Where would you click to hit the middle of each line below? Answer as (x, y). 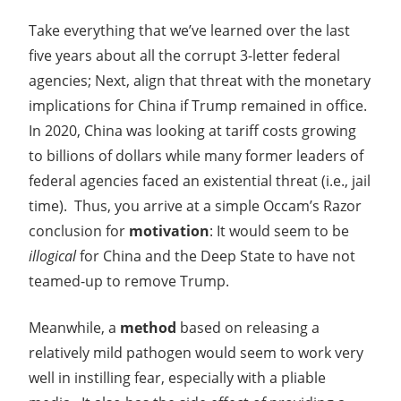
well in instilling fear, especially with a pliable (177, 377)
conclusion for (79, 230)
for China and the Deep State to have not (218, 256)
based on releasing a (248, 327)
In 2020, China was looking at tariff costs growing (192, 130)
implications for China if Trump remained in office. (200, 105)
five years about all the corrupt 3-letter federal (184, 55)
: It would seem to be (279, 230)
